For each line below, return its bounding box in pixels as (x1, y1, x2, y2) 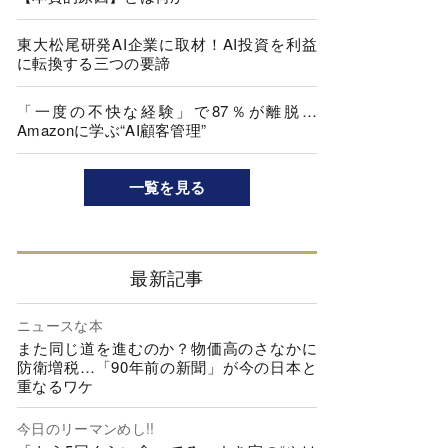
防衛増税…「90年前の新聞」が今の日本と (17, 355, 317, 377)
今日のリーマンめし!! (17, 418, 155, 439)
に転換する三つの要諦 (17, 52, 171, 73)
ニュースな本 (17, 314, 103, 335)
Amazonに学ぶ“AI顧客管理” (17, 119, 207, 140)
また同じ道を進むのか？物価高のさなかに (17, 336, 317, 358)
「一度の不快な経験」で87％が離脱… (17, 100, 317, 121)
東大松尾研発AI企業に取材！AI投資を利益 (17, 33, 317, 54)
